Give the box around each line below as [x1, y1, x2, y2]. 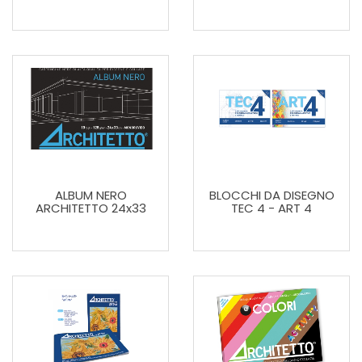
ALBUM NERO [54, 187, 127, 204]
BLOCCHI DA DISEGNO [208, 187, 335, 204]
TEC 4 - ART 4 [231, 200, 312, 217]
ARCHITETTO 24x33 [35, 200, 146, 217]
